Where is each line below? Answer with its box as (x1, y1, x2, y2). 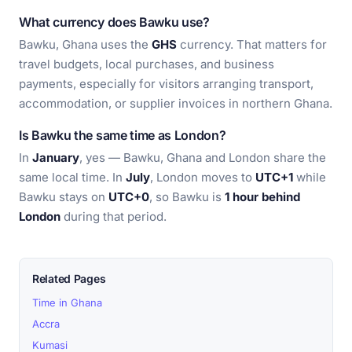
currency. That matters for (177, 37, 327, 52)
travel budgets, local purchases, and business (19, 57, 274, 71)
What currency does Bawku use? (19, 14, 210, 30)
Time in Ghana (32, 296, 102, 309)
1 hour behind (225, 189, 300, 204)
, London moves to (150, 170, 255, 185)
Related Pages (32, 272, 106, 285)
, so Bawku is (149, 189, 225, 204)
